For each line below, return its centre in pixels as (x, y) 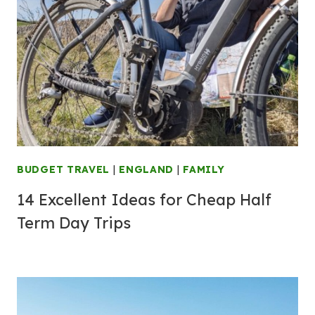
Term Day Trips (74, 223)
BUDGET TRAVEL (64, 169)
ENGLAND (147, 169)
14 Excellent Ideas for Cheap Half (144, 200)
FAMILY (204, 169)
